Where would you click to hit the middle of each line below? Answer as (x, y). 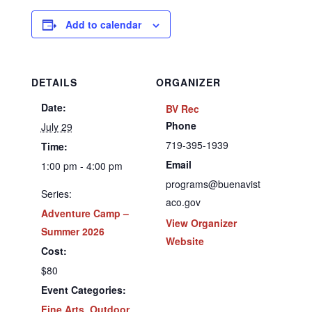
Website (185, 241)
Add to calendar (103, 24)
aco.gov (183, 202)
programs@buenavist (213, 184)
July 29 (56, 127)
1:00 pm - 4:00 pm (81, 166)
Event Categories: (83, 290)
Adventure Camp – (85, 213)
